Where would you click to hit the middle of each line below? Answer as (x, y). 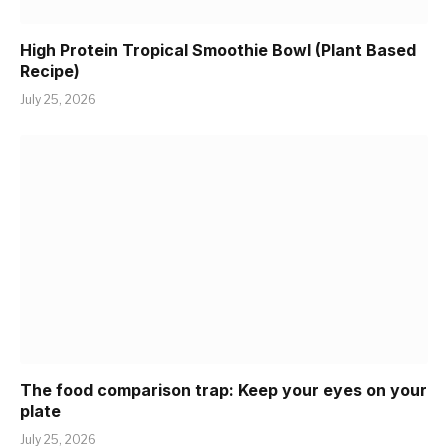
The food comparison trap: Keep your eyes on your (223, 390)
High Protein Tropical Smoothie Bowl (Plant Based (218, 49)
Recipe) (50, 70)
